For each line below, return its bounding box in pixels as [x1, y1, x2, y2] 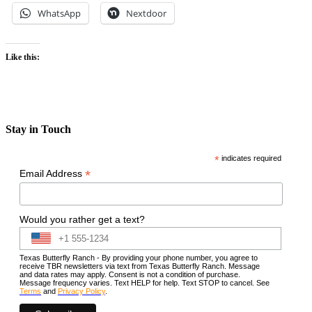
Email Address [19, 168, 85, 180]
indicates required [219, 154, 282, 163]
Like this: [6, 52, 40, 62]
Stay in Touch [6, 123, 71, 135]
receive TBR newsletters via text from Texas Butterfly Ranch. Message [19, 261, 260, 270]
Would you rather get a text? [19, 213, 145, 225]
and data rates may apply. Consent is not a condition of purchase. [19, 270, 240, 279]
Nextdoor [126, 6, 166, 19]
